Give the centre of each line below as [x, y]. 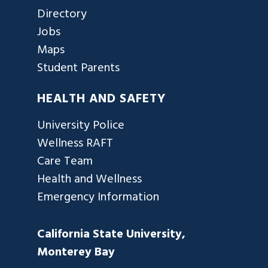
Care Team [65, 162]
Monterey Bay [76, 253]
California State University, [111, 235]
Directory [62, 15]
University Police [81, 126]
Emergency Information [98, 198]
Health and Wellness [89, 180]
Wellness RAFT [75, 144]
